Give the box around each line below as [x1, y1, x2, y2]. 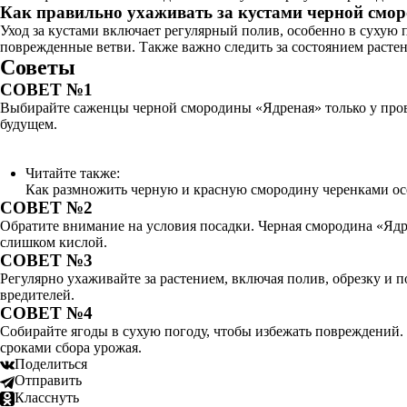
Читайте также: [25, 165, 120, 181]
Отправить [15, 372, 82, 389]
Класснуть [15, 389, 79, 405]
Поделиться [15, 356, 87, 372]
